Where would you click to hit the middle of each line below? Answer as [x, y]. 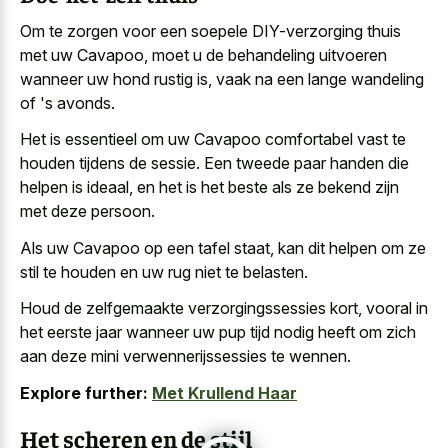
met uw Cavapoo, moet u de [124, 54]
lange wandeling [366, 78]
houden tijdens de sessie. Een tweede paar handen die [214, 163]
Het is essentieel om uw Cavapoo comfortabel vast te [213, 139]
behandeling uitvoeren [307, 54]
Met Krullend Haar [224, 392]
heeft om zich [365, 332]
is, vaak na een [250, 78]
